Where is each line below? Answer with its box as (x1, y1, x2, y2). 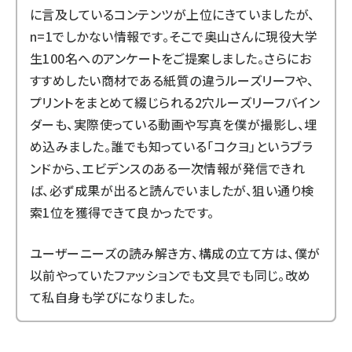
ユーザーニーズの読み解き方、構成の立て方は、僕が (30, 243, 321, 262)
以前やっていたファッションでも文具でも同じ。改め (30, 265, 311, 284)
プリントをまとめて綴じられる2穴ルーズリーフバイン (30, 92, 320, 112)
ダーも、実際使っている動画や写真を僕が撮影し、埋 (30, 114, 317, 134)
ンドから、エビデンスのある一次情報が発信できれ (30, 158, 306, 178)
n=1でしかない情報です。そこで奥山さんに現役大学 (30, 26, 318, 46)
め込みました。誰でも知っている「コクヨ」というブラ (30, 136, 313, 156)
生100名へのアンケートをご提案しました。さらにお (30, 48, 311, 68)
